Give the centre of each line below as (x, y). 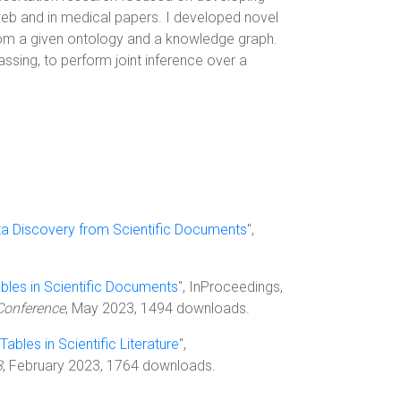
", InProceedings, (230, 287)
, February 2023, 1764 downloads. (109, 366)
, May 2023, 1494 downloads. (158, 308)
